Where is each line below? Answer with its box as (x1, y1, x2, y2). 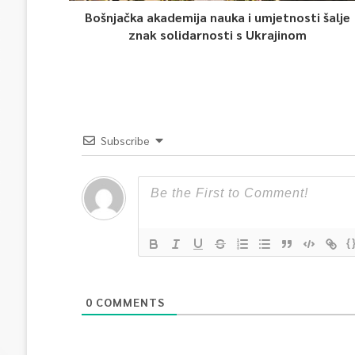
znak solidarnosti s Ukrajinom (128, 26, 307, 43)
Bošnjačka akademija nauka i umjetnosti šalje (84, 9, 350, 25)
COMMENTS (92, 295, 165, 309)
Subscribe (100, 133, 150, 147)
